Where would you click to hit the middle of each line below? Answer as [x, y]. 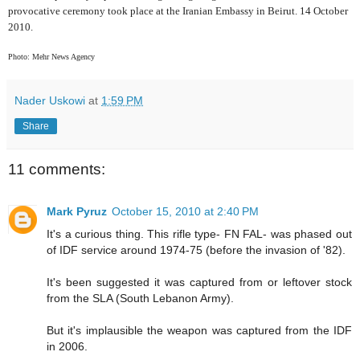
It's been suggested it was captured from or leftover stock [199, 282]
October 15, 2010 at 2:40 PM [185, 211]
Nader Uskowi [50, 101]
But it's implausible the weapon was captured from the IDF [199, 330]
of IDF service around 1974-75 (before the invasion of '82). [196, 250]
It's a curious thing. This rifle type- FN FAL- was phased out [199, 233]
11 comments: [57, 170]
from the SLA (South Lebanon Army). [140, 298]
